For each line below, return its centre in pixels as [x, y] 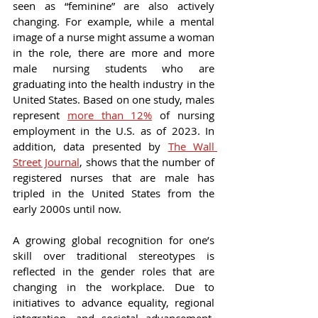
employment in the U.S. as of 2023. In [114, 131]
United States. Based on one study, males [114, 100]
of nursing [183, 115]
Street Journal [46, 162]
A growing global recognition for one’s [114, 240]
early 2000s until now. [67, 209]
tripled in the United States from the [114, 193]
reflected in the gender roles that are [114, 272]
